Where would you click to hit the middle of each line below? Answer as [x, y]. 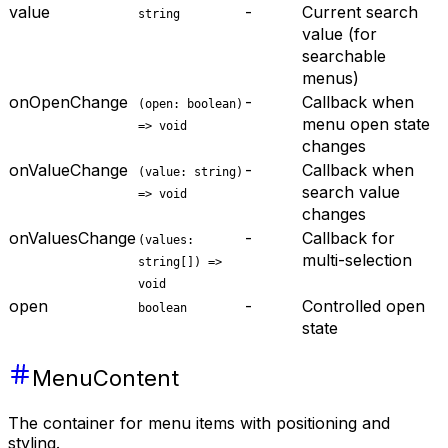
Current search [360, 12]
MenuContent [105, 378]
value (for [339, 34]
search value [351, 192]
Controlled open [363, 306]
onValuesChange [72, 238]
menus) [330, 78]
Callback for [348, 238]
